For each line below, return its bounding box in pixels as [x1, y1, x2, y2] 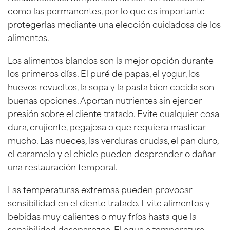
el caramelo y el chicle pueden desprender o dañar [8, 146, 216, 159]
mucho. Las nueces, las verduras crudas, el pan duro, [8, 133, 218, 146]
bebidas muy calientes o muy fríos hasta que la [8, 209, 197, 222]
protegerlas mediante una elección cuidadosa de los [8, 17, 221, 30]
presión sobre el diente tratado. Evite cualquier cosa [8, 106, 219, 119]
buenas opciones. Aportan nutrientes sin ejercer [8, 93, 202, 106]
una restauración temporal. [8, 160, 118, 172]
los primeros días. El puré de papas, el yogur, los [8, 66, 200, 79]
